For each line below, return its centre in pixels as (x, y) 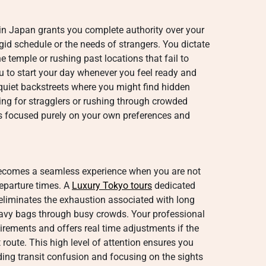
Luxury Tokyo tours (112, 186)
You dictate (185, 44)
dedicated (174, 186)
